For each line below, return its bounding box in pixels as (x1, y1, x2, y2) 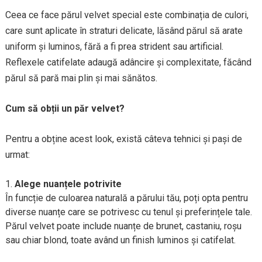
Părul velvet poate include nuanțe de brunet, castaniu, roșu (5, 220, 242, 232)
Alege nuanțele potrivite (14, 178, 122, 189)
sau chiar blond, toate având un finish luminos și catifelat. (5, 235, 236, 246)
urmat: (5, 149, 30, 160)
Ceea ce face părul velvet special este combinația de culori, (5, 9, 249, 20)
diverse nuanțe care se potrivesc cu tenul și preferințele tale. (5, 206, 252, 218)
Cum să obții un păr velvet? (5, 103, 125, 114)
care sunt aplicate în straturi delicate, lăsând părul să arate (5, 25, 243, 36)
